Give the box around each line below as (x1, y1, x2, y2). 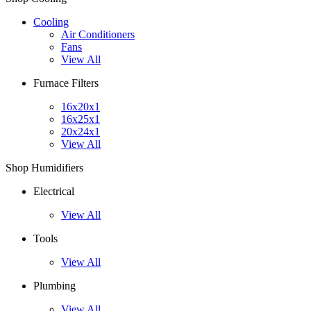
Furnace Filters (33, 77, 99, 90)
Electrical (33, 185, 74, 198)
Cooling (33, 16, 69, 28)
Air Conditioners (61, 28, 135, 41)
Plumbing (33, 280, 76, 292)
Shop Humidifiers (6, 162, 83, 174)
